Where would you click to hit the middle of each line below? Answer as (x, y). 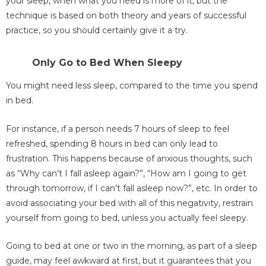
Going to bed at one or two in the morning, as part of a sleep (132, 246)
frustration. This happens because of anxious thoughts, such (129, 158)
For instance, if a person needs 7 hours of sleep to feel (118, 129)
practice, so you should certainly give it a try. (97, 31)
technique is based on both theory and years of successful (126, 16)
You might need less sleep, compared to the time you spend (132, 86)
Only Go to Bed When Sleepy (107, 63)
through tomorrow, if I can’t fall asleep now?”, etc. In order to (132, 188)
